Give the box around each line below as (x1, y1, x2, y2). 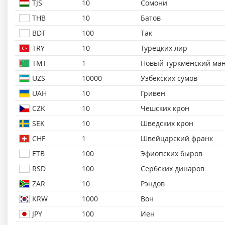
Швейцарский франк (141, 134, 213, 143)
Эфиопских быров (141, 149, 202, 158)
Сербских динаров (141, 164, 204, 173)
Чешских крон (141, 103, 189, 113)
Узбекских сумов (141, 73, 197, 83)
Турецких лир (141, 43, 187, 53)
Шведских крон (141, 119, 193, 128)
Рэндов (141, 179, 165, 188)
